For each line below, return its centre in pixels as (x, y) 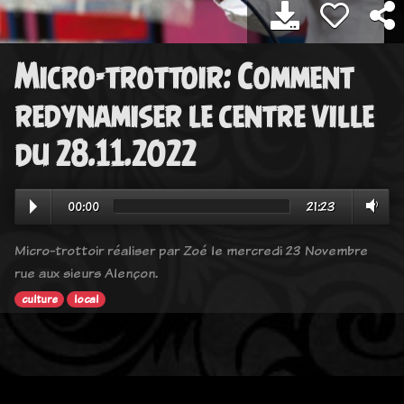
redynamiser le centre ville (194, 116)
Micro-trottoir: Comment (184, 77)
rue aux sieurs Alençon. (86, 273)
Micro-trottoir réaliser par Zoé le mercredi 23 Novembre (191, 251)
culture (39, 300)
